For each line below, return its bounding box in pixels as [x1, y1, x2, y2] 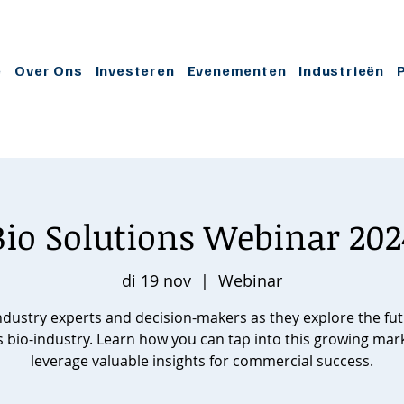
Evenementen [187, 61, 287, 79]
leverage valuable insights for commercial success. [31, 351, 373, 372]
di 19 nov [122, 270, 191, 292]
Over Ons [14, 61, 83, 79]
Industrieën [298, 61, 385, 79]
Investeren [95, 61, 175, 79]
